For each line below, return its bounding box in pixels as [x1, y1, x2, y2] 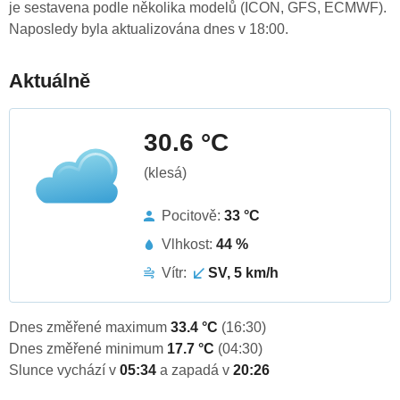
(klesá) [144, 165, 187, 181]
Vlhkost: [162, 237, 216, 253]
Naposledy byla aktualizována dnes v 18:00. [9, 21, 288, 37]
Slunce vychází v [9, 362, 120, 379]
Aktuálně [9, 70, 90, 93]
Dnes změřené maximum [9, 320, 171, 336]
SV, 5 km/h [208, 265, 279, 281]
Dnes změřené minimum [9, 341, 167, 357]
